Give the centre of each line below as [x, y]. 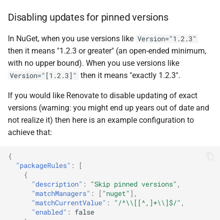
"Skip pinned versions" [134, 184]
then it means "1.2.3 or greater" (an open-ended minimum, [107, 51]
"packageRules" [43, 165]
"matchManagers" [61, 193]
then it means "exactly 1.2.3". [129, 75]
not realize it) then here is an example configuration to [101, 120]
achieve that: [30, 132]
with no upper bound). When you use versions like [94, 63]
